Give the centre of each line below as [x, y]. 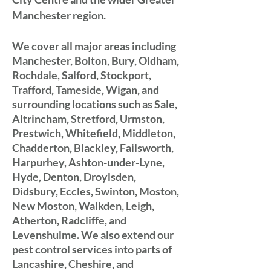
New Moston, [45, 206]
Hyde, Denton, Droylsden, [74, 177]
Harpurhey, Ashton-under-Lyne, [88, 162]
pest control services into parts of [92, 249]
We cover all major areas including [94, 46]
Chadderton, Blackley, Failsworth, [93, 148]
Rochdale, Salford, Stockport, [82, 75]
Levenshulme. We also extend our [93, 235]
